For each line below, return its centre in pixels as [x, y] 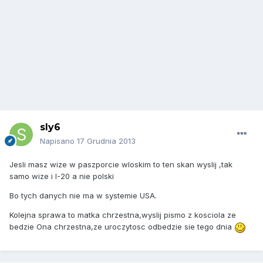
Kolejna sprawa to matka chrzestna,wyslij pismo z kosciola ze [123, 215]
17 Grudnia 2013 [106, 141]
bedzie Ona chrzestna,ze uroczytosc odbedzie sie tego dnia [122, 227]
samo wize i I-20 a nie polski [62, 176]
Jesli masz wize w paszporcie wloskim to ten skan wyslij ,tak [121, 165]
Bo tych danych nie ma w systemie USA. [83, 196]
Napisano [58, 141]
